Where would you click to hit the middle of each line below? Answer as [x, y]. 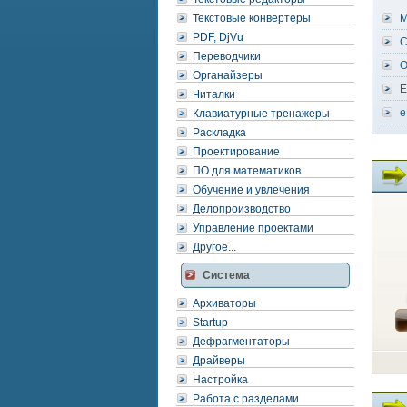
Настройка [220, 380]
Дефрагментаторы [241, 342]
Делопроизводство [242, 209]
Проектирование [236, 152]
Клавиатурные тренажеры [261, 114]
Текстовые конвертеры [252, 18]
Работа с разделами [246, 399]
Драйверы [219, 361]
